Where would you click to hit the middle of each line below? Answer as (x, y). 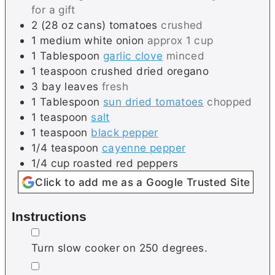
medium (60, 41)
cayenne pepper (144, 148)
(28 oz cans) (73, 25)
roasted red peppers (126, 163)
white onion (114, 41)
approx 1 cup (180, 41)
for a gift (53, 10)
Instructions (49, 216)
